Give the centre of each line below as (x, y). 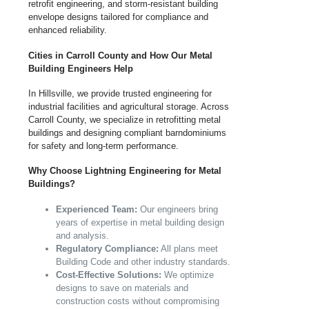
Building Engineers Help (81, 68)
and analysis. (82, 235)
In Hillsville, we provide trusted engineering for (120, 94)
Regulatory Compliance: (107, 248)
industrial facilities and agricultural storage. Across (129, 107)
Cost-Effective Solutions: (109, 275)
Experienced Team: (97, 209)
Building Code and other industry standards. (143, 261)
